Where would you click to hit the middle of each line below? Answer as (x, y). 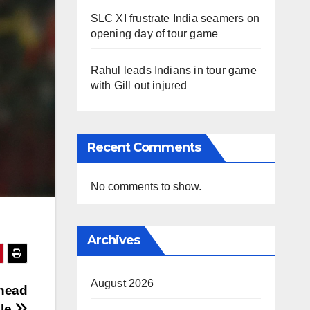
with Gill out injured (139, 85)
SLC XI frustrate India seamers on (175, 18)
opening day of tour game (154, 33)
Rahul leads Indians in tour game (173, 70)
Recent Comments (144, 147)
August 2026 (122, 283)
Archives (113, 240)
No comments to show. (146, 186)
